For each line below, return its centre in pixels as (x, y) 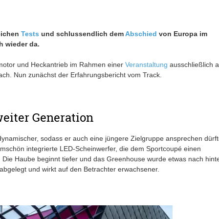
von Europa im (182, 34)
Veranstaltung (146, 65)
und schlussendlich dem (82, 34)
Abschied (141, 34)
